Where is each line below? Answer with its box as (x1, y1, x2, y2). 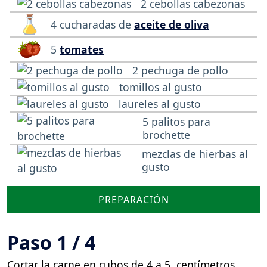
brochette (142, 128, 191, 142)
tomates (60, 42, 104, 57)
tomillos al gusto (119, 80, 202, 95)
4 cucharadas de (51, 17, 134, 32)
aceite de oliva (134, 17, 209, 32)
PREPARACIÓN (98, 193, 169, 206)
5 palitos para (142, 114, 211, 129)
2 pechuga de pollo (132, 63, 228, 78)
